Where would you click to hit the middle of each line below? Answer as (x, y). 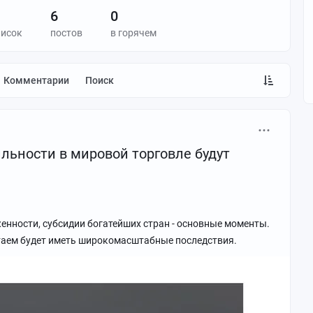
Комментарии (39, 80)
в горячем (133, 33)
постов (66, 33)
